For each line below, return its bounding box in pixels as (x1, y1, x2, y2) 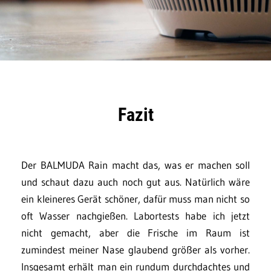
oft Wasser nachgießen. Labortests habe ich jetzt (21, 209, 250, 223)
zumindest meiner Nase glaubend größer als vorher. (21, 243, 250, 256)
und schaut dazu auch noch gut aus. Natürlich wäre (21, 175, 250, 189)
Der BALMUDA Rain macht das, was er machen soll (21, 158, 250, 172)
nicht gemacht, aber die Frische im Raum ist (21, 226, 250, 240)
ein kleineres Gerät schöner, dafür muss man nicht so (21, 192, 250, 206)
